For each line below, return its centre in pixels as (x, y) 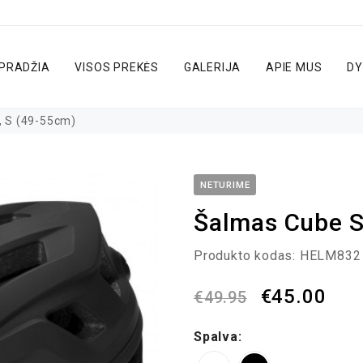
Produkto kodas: (245, 256)
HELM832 (330, 256)
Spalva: (218, 337)
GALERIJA (212, 67)
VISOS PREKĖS (117, 67)
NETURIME (225, 185)
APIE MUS (294, 67)
